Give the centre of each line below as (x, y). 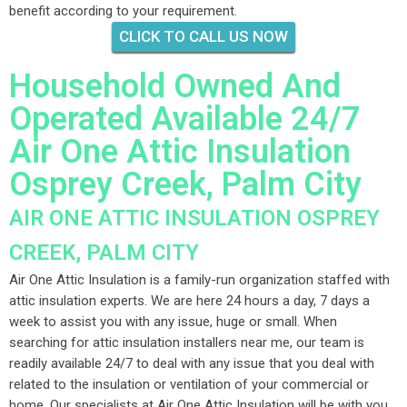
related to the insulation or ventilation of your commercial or (189, 384)
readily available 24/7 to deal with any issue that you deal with (192, 363)
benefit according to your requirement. (123, 11)
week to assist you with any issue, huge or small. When (173, 322)
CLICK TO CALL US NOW (203, 36)
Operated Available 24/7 (185, 119)
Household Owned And (175, 86)
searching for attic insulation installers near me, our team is (187, 342)
